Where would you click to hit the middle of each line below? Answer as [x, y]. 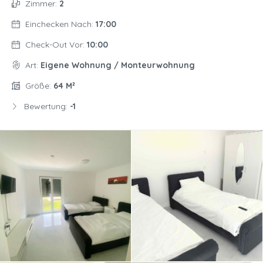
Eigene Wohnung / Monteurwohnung [118, 65]
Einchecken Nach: [60, 24]
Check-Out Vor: [56, 45]
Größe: [39, 86]
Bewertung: [47, 107]
